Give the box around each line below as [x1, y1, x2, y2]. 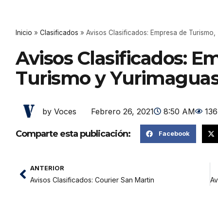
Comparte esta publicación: [16, 128, 130, 139]
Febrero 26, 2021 [91, 106, 154, 116]
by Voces [42, 107, 76, 116]
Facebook [159, 130, 190, 138]
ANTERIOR [30, 164, 64, 172]
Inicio [16, 29, 32, 36]
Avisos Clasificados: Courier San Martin [30, 176, 154, 184]
